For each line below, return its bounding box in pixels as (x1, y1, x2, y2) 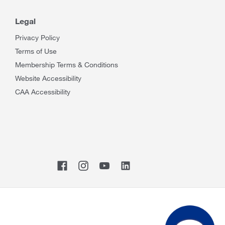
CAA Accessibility (15, 87, 70, 96)
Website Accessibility (15, 74, 81, 82)
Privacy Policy (15, 33, 60, 42)
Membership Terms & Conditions (15, 60, 118, 69)
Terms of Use (15, 47, 57, 55)
